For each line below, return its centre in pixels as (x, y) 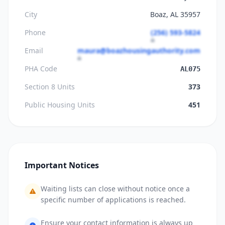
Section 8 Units (50, 87)
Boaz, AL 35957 (175, 14)
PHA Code (41, 69)
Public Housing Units (60, 105)
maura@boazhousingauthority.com (139, 50)
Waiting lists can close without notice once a (115, 189)
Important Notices (62, 165)
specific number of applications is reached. (113, 200)
